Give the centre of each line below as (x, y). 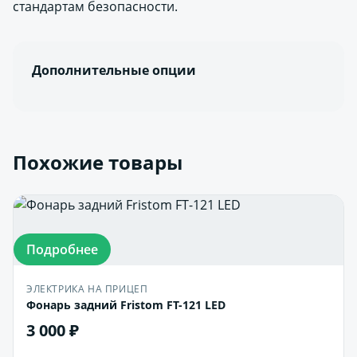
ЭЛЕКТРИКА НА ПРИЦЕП (87, 289)
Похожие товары (98, 162)
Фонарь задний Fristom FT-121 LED (126, 305)
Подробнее (62, 249)
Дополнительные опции (114, 70)
